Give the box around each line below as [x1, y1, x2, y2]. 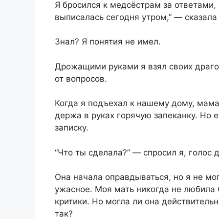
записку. [55, 123, 88, 133]
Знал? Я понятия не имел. [55, 37, 161, 47]
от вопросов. [55, 73, 107, 84]
